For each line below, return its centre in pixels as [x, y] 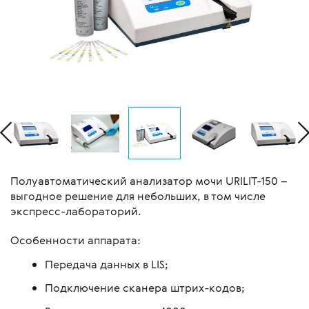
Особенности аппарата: [76, 240]
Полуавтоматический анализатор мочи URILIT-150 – [149, 181]
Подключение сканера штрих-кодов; [145, 288]
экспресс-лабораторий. [76, 211]
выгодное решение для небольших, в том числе [138, 196]
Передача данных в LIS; [107, 265]
